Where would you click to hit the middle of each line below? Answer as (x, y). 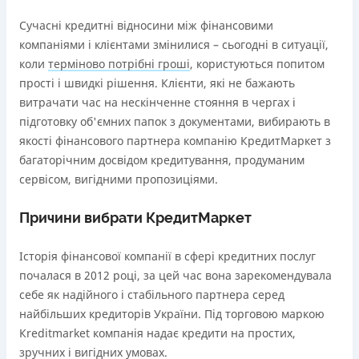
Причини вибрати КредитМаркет (135, 218)
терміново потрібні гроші (119, 64)
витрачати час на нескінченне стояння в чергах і (157, 102)
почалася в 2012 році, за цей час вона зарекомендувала (175, 275)
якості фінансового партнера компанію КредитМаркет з (175, 141)
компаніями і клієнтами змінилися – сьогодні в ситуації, (174, 44)
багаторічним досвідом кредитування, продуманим (162, 160)
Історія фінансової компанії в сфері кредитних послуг (167, 256)
